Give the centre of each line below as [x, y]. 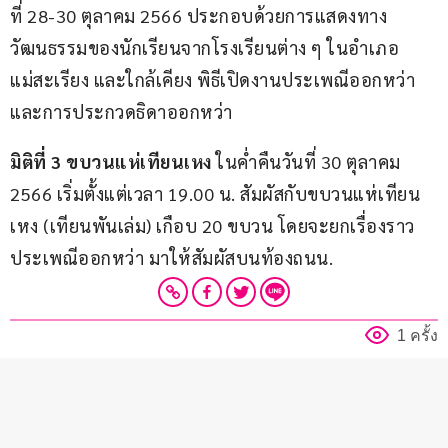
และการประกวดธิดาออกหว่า [121, 111]
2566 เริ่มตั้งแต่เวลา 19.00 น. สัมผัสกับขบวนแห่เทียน [215, 193]
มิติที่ [28, 161]
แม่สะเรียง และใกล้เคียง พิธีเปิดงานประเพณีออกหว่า [215, 79]
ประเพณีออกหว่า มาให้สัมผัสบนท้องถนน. [171, 257]
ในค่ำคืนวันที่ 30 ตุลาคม [308, 161]
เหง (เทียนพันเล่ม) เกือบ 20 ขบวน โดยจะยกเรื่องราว [212, 225]
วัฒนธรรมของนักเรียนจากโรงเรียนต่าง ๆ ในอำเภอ [204, 47]
